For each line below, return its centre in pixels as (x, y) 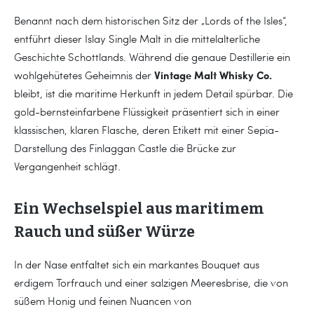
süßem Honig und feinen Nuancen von (103, 300)
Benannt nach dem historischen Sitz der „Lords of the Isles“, (151, 20)
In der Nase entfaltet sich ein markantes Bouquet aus (137, 264)
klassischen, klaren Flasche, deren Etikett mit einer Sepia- (146, 129)
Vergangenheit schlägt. (67, 166)
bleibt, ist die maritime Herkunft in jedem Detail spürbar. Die (153, 93)
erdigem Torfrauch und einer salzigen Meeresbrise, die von (151, 282)
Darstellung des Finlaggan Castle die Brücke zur (125, 148)
